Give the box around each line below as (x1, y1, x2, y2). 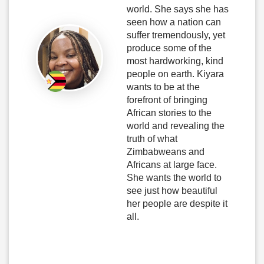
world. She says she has (126, 4, 229, 14)
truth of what (126, 134, 177, 144)
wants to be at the (126, 82, 200, 92)
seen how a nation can (126, 17, 221, 27)
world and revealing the (126, 121, 225, 131)
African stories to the (126, 108, 212, 118)
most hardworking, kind (126, 56, 223, 66)
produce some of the (126, 43, 212, 53)
